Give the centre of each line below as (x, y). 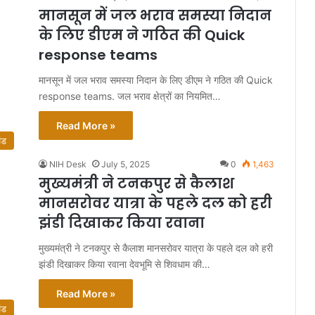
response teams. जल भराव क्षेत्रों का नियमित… (130, 96)
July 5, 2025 (126, 165)
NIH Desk (68, 165)
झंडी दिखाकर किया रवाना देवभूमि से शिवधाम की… (124, 264)
